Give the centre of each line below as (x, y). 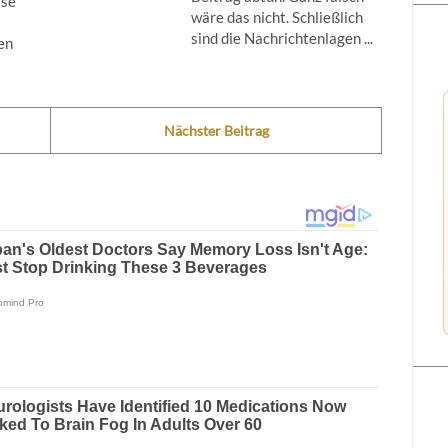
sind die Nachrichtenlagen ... (281, 37)
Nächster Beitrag (216, 130)
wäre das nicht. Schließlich (276, 16)
